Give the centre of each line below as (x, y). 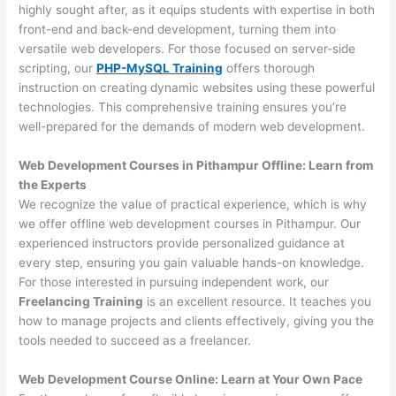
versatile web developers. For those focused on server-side (187, 49)
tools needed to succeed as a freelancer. (135, 340)
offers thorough (269, 69)
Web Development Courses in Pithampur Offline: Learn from (196, 165)
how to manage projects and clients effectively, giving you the (197, 320)
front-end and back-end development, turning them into (178, 30)
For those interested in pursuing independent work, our (174, 282)
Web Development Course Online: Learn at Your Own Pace (191, 379)
